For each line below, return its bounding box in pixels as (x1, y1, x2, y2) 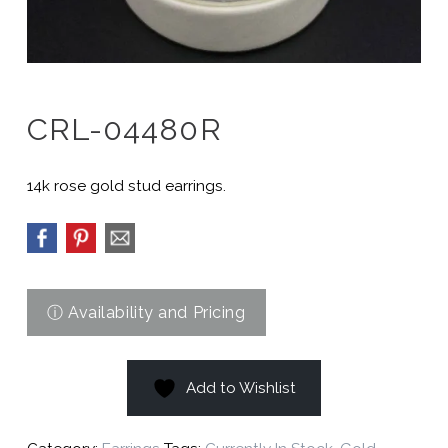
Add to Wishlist (185, 378, 296, 397)
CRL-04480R (26, 110, 222, 147)
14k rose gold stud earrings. (26, 176, 226, 195)
